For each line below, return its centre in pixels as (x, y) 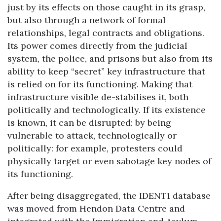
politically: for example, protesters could (95, 148)
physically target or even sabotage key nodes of (109, 161)
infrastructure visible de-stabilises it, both (98, 97)
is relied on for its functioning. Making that (100, 84)
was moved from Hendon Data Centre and (96, 208)
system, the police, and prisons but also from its (110, 58)
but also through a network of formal (87, 20)
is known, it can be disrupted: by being (89, 122)
